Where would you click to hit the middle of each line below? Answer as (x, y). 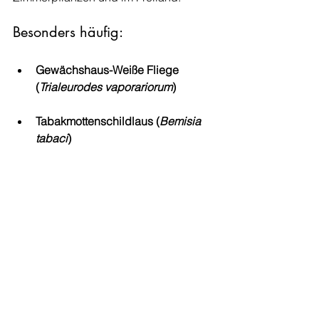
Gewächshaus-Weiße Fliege (109, 70)
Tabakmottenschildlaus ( (98, 121)
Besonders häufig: (68, 32)
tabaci (52, 138)
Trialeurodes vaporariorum (106, 87)
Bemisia (182, 121)
